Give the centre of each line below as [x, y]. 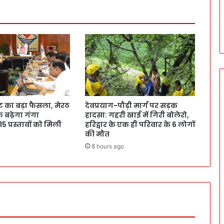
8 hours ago [107, 146]
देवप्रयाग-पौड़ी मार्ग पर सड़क [131, 106]
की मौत [97, 134]
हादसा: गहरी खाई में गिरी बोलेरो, [137, 115]
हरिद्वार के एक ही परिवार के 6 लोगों [140, 125]
